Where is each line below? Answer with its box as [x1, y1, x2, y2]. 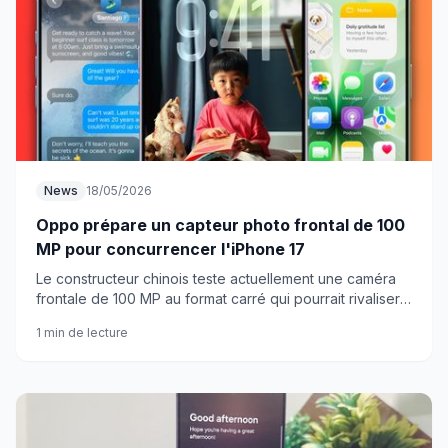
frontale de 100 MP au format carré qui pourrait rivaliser [36, 290, 400, 307]
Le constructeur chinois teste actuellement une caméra [36, 270, 396, 287]
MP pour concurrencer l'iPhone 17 [36, 239, 305, 259]
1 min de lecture [36, 325, 128, 340]
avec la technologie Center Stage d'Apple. [36, 310, 318, 327]
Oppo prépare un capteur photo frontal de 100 [36, 215, 405, 235]
